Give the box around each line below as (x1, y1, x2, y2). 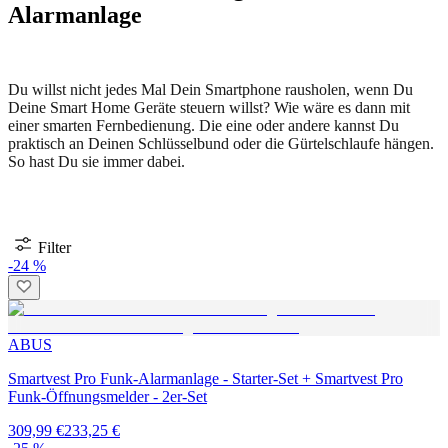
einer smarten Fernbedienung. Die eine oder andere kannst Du (8, 116, 399, 134)
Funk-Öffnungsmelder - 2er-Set (8, 387, 207, 405)
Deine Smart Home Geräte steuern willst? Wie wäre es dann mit (8, 98, 410, 116)
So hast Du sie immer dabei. (8, 152, 189, 170)
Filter (38, 238, 71, 256)
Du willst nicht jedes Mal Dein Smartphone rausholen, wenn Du (8, 80, 413, 98)
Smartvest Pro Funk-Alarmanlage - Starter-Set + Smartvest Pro (8, 369, 403, 387)
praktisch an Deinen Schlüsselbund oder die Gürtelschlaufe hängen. (8, 134, 434, 152)
